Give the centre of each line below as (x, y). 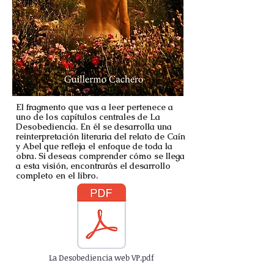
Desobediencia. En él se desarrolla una (94, 127)
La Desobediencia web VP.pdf (102, 257)
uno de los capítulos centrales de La (88, 117)
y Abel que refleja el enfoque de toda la (94, 146)
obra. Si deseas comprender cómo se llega (100, 156)
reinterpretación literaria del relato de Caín (101, 136)
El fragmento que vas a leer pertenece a (94, 107)
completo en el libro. (57, 176)
